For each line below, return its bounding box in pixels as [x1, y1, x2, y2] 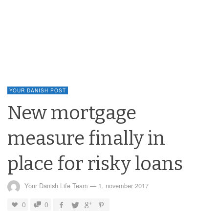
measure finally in [7, 126, 165, 150]
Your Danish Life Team [24, 181, 88, 191]
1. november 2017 [98, 181, 149, 191]
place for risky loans [7, 152, 183, 175]
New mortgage [7, 101, 136, 124]
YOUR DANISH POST [9, 87, 66, 94]
